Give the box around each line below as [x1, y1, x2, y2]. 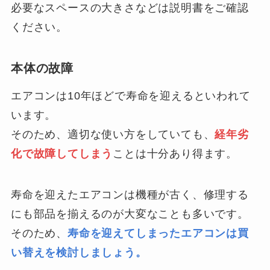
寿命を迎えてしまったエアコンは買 [67, 227, 249, 239]
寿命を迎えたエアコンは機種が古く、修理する [10, 188, 249, 201]
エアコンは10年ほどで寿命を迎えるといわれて [10, 89, 251, 102]
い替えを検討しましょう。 [10, 246, 147, 259]
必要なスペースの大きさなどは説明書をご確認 [10, 1, 249, 14]
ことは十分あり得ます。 [113, 147, 238, 160]
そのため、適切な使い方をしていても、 [10, 128, 215, 140]
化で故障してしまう [10, 147, 113, 160]
